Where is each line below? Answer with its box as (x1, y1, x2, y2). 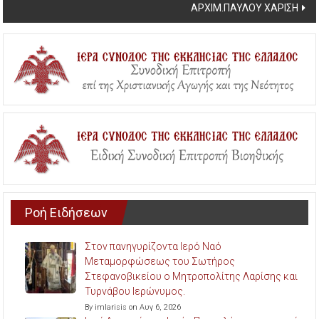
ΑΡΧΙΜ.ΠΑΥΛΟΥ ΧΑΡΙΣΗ (190, 1, 298, 14)
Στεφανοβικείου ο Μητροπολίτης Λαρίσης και (85, 270, 298, 282)
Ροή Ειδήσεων (25, 204, 108, 220)
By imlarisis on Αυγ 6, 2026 (85, 302, 182, 312)
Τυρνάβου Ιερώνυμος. (85, 285, 186, 297)
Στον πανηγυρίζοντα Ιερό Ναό (85, 240, 222, 252)
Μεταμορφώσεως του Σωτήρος (85, 255, 236, 267)
